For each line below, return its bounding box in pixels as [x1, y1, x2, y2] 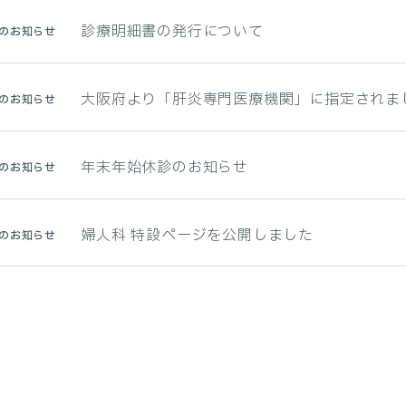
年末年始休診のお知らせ [81, 157, 248, 179]
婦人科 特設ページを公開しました [81, 224, 314, 246]
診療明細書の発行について [81, 21, 264, 43]
